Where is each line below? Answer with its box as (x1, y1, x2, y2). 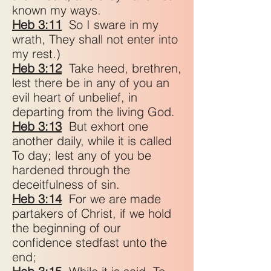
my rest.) (12, 46, 60, 61)
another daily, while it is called (12, 133, 172, 148)
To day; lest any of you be (12, 148, 151, 163)
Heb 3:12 (12, 60, 62, 76)
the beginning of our (12, 220, 121, 235)
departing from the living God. (12, 104, 178, 119)
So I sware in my (62, 17, 158, 32)
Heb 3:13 (12, 119, 62, 134)
